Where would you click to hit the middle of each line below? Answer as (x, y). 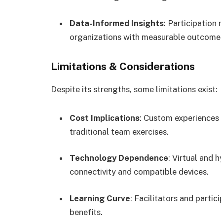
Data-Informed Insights (117, 23)
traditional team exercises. (119, 131)
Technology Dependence (119, 158)
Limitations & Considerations (123, 66)
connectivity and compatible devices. (139, 172)
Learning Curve (100, 198)
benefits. (86, 212)
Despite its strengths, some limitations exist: (134, 89)
